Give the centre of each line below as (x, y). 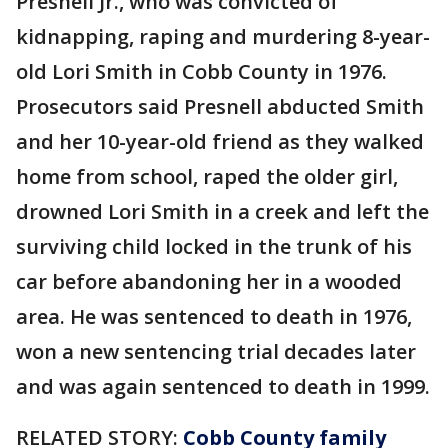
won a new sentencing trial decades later (216, 352)
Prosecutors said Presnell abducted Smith (220, 107)
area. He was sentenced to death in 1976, (214, 317)
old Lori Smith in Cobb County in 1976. (201, 72)
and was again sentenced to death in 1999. (223, 387)
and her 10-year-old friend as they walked (220, 142)
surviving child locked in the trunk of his (214, 247)
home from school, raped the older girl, (207, 177)
